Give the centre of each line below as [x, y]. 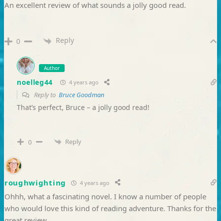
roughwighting [35, 183]
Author [52, 68]
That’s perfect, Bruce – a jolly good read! [83, 107]
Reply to [45, 94]
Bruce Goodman [81, 94]
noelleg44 [35, 82]
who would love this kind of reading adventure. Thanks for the [110, 208]
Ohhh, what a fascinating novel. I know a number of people [105, 197]
